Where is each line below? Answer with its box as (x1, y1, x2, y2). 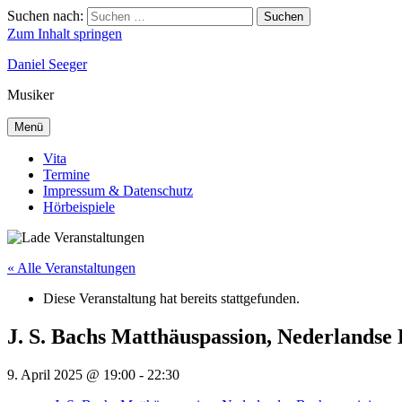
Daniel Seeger (7, 57, 87, 72)
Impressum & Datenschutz (43, 183, 193, 198)
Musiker (7, 87, 54, 102)
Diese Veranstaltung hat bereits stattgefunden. (43, 291, 300, 306)
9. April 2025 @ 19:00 (7, 366, 135, 382)
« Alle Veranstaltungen (7, 260, 135, 275)
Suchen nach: (7, 8, 83, 23)
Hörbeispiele (43, 199, 115, 214)
